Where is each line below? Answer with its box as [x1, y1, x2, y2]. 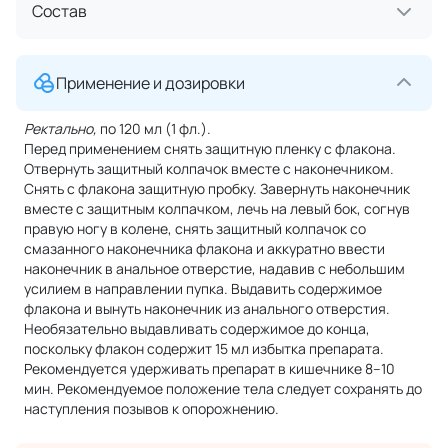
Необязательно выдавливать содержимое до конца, [24, 319, 370, 338]
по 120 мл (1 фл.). [97, 119, 211, 138]
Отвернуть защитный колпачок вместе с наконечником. [24, 159, 394, 178]
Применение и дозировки [56, 72, 245, 94]
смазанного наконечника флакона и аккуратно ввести [24, 239, 385, 258]
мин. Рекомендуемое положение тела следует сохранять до [24, 379, 422, 398]
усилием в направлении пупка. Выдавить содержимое [24, 279, 382, 298]
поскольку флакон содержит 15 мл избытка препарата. [24, 339, 384, 358]
